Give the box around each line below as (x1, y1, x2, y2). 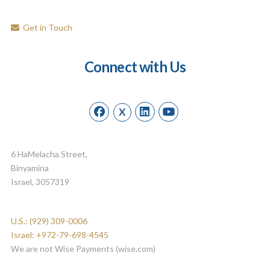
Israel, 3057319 (10, 177, 69, 187)
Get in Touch (19, 22, 72, 33)
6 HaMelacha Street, (10, 149, 87, 160)
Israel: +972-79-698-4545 (10, 230, 108, 240)
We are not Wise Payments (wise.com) (10, 243, 155, 254)
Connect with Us (84, 58, 186, 76)
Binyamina (10, 163, 49, 174)
